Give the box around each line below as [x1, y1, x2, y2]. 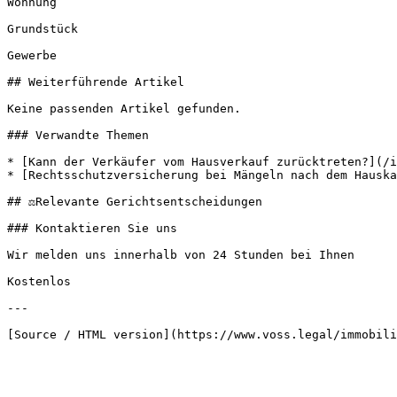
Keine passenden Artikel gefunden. [7, 102, 241, 115]
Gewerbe [7, 49, 57, 62]
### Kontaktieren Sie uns [7, 222, 177, 235]
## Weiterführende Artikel [7, 75, 184, 89]
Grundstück [7, 22, 78, 35]
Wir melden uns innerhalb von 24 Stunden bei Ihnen [7, 248, 354, 261]
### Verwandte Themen [7, 128, 149, 142]
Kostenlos [7, 275, 71, 288]
